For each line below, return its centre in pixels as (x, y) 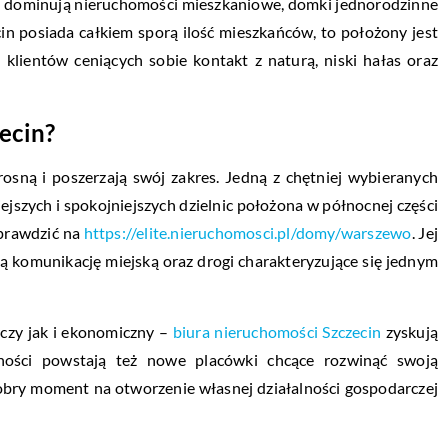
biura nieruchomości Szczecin (277, 331)
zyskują (409, 331)
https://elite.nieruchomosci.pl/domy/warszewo (247, 232)
